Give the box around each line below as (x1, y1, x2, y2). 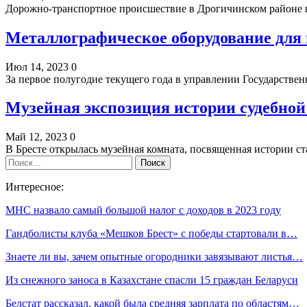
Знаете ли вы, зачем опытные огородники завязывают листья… (5, 251, 303, 263)
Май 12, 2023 (5, 131, 67, 143)
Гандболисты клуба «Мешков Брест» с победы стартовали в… (5, 228, 297, 240)
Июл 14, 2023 (5, 60, 69, 73)
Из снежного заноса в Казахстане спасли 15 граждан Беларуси (5, 274, 298, 286)
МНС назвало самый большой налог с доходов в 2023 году (5, 204, 281, 217)
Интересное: (5, 181, 64, 193)
